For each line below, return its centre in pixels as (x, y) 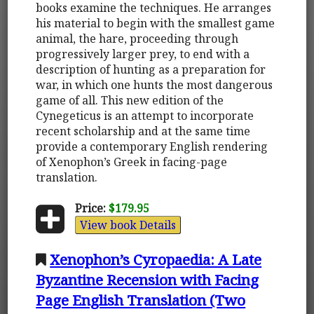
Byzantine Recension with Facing (148, 279)
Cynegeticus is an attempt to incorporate (145, 115)
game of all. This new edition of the (130, 100)
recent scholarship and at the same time (143, 131)
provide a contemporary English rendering (152, 146)
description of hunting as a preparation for (151, 69)
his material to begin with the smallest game (156, 23)
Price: (90, 208)
